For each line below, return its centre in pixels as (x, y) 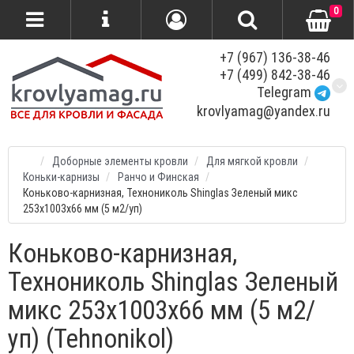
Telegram (284, 92)
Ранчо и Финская (158, 177)
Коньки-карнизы (61, 177)
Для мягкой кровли (252, 161)
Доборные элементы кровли (120, 161)
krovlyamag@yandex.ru (264, 111)
